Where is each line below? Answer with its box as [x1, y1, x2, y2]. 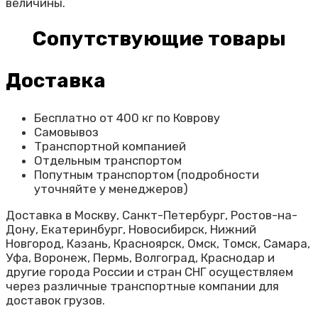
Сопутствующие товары [32, 27, 286, 51]
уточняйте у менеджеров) [34, 181, 188, 196]
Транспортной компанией [34, 138, 186, 153]
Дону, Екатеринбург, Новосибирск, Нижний [6, 221, 256, 236]
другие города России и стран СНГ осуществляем [6, 264, 293, 279]
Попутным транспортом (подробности [34, 167, 259, 182]
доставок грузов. [6, 292, 105, 307]
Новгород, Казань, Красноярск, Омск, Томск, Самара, [6, 236, 310, 251]
